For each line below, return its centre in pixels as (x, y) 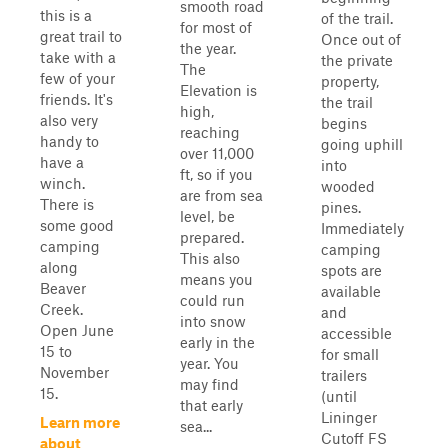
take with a (78, 57)
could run (212, 300)
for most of (216, 27)
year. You (209, 363)
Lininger (349, 417)
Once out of (361, 39)
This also (210, 258)
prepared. (212, 237)
